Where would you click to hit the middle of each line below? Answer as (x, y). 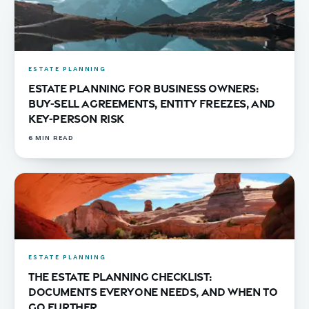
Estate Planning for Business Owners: (143, 88)
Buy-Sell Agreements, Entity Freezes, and (152, 103)
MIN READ (53, 139)
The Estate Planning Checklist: (120, 276)
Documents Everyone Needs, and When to (153, 291)
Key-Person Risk (76, 118)
